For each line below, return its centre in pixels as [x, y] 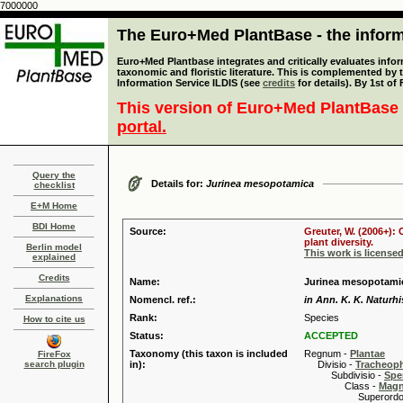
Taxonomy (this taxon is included [209, 354]
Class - [341, 386]
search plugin [54, 364]
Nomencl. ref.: [163, 300]
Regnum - [327, 354]
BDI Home [54, 226]
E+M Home [54, 206]
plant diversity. [339, 242]
